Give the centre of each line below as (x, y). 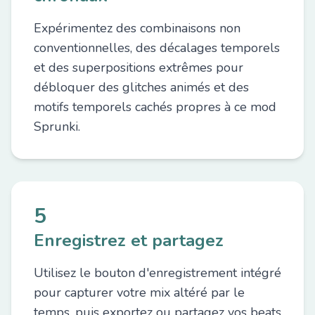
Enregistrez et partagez (129, 240)
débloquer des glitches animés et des (141, 87)
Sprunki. (57, 127)
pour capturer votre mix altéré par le (139, 292)
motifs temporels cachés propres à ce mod (155, 107)
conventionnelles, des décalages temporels (157, 48)
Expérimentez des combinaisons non (137, 28)
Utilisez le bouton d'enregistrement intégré (157, 273)
